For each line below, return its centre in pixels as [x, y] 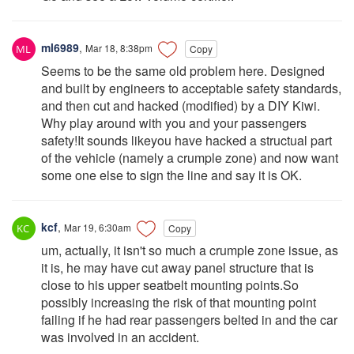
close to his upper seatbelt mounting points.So [170, 284]
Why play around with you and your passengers [174, 122]
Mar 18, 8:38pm [119, 47]
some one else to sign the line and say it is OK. [171, 175]
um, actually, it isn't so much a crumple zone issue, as [190, 250]
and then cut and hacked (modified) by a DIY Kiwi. [181, 105]
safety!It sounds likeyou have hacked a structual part [186, 140]
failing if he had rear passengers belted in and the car [189, 319]
